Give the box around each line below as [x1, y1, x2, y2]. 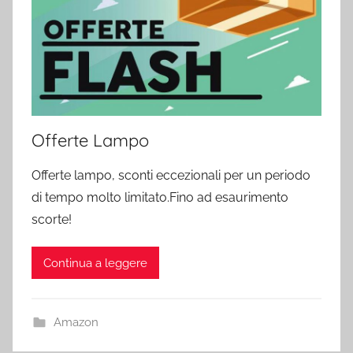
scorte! [32, 212, 72, 228]
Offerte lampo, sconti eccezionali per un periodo [32, 168, 310, 184]
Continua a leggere [43, 255, 147, 270]
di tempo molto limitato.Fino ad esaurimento [32, 190, 288, 206]
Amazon [53, 315, 98, 330]
